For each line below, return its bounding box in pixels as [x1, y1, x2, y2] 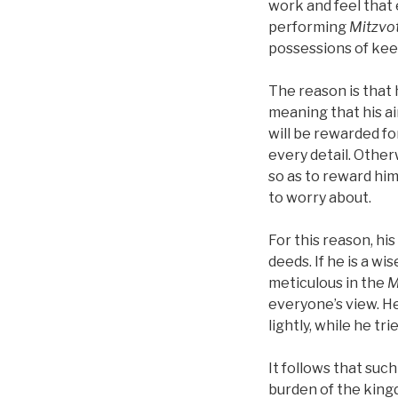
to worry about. [268, 189, 371, 206]
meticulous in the [268, 275, 387, 291]
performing [268, 19, 349, 36]
